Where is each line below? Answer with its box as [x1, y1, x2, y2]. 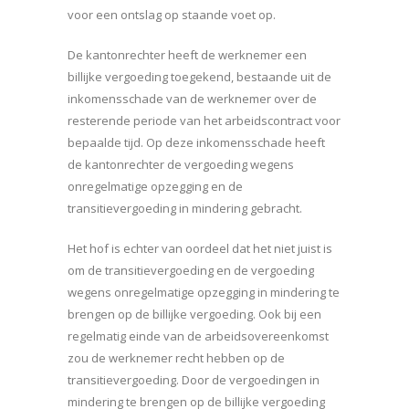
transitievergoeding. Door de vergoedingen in [68, 372, 320, 389]
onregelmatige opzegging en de [68, 178, 243, 195]
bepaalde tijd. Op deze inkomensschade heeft [68, 134, 325, 152]
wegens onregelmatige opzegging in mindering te [68, 284, 340, 301]
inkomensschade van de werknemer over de [68, 90, 317, 108]
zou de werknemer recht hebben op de [68, 350, 285, 367]
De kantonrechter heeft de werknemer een [68, 47, 307, 64]
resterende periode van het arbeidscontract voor [68, 112, 341, 130]
